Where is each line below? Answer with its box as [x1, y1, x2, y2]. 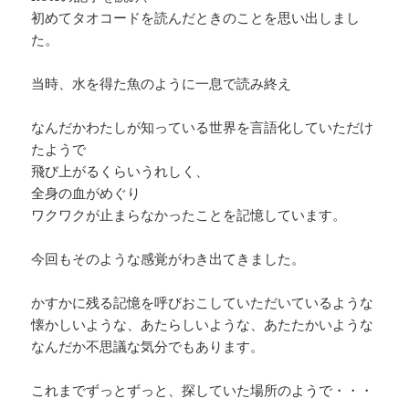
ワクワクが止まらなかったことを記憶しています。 [31, 205, 347, 225]
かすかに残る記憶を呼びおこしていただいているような [31, 293, 374, 312]
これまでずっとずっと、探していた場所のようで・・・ [31, 381, 374, 400]
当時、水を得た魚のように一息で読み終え [31, 74, 292, 93]
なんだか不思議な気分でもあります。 [31, 337, 265, 356]
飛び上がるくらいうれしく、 [31, 162, 210, 181]
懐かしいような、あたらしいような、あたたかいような [31, 315, 374, 334]
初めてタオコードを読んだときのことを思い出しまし [31, 8, 361, 27]
